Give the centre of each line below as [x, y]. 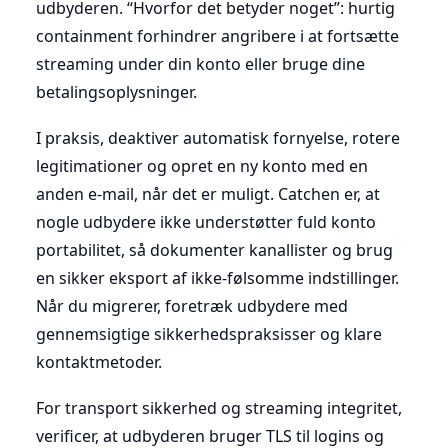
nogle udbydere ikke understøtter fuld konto [206, 221]
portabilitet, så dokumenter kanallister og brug [214, 249]
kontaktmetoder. [99, 361]
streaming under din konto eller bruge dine [200, 63]
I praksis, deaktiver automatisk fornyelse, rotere [218, 137]
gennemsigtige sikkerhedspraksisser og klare [209, 333]
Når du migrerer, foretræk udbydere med [192, 305]
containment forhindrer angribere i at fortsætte [217, 35]
